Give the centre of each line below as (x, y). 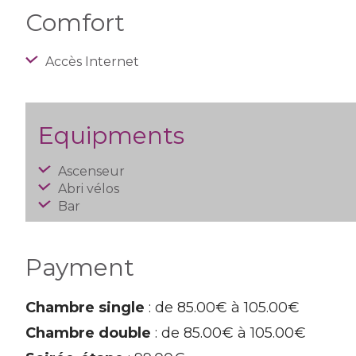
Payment (80, 267)
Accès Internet (91, 62)
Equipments (111, 135)
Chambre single (85, 308)
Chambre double (88, 333)
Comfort (75, 23)
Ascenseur (90, 171)
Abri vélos (87, 189)
